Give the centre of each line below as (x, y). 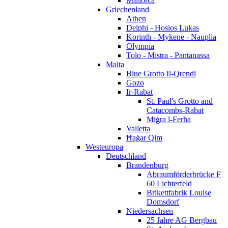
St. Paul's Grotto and (180, 101)
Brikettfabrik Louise (179, 192)
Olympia (140, 46)
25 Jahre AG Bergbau (182, 220)
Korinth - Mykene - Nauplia (171, 37)
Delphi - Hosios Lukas (163, 27)
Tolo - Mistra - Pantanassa (168, 55)
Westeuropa (104, 147)
